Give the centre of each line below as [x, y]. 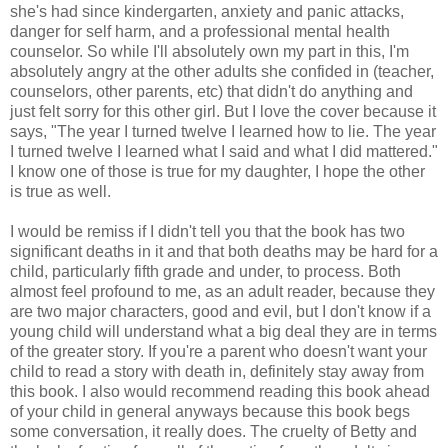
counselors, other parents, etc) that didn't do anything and [211, 91]
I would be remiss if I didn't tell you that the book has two [207, 231]
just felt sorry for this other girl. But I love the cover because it [223, 111]
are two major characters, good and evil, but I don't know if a [220, 311]
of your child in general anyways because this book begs [210, 411]
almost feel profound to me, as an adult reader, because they [222, 291]
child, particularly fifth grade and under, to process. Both [205, 271]
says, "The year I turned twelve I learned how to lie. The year [223, 131]
